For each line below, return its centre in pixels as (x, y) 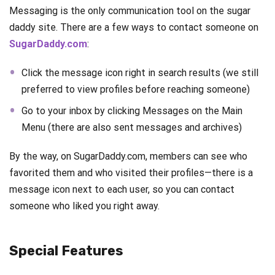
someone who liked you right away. (84, 206)
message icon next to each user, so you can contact (122, 190)
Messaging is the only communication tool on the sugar (130, 11)
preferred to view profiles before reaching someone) (136, 90)
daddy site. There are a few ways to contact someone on (134, 28)
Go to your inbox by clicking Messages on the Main (132, 111)
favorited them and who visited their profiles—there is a (131, 173)
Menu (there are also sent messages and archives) (132, 128)
